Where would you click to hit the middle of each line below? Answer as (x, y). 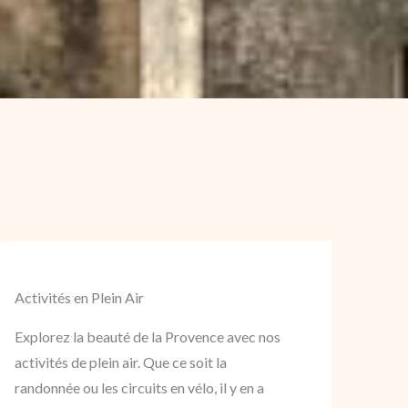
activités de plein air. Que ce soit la (121, 362)
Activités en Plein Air (79, 298)
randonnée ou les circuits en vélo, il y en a (139, 388)
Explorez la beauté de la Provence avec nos (148, 337)
